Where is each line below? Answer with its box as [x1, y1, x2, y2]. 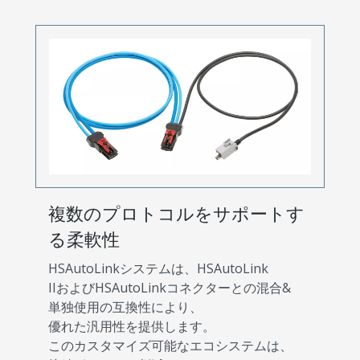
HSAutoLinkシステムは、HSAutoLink [48, 259, 268, 277]
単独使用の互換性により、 [48, 297, 202, 316]
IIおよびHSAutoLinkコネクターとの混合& [48, 278, 291, 297]
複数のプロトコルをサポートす [48, 201, 305, 225]
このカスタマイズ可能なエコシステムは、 [48, 336, 292, 354]
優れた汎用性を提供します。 [48, 317, 215, 335]
